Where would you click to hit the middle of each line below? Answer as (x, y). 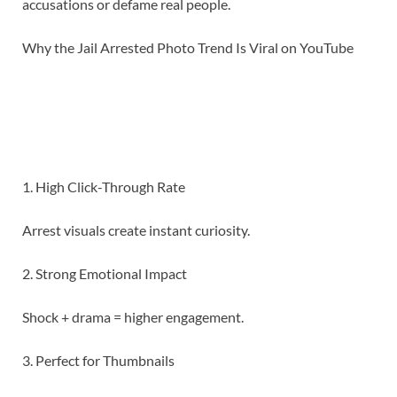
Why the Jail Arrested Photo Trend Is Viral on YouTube (188, 48)
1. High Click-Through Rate (104, 187)
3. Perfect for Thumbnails (98, 361)
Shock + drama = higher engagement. (133, 317)
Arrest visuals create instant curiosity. (136, 230)
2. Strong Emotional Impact (105, 274)
